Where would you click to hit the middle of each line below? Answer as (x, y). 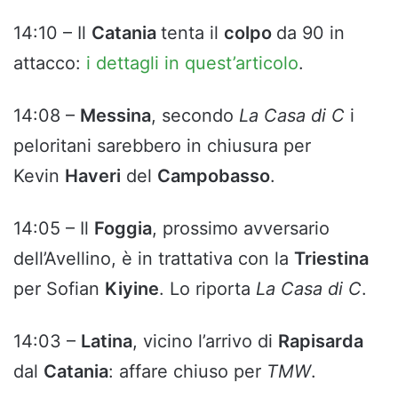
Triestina (331, 259)
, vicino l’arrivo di (205, 342)
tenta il (192, 33)
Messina (115, 116)
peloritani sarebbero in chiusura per (162, 146)
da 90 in (310, 33)
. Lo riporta (207, 289)
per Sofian (59, 289)
